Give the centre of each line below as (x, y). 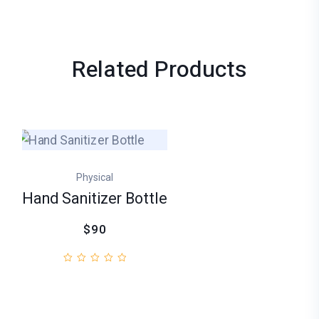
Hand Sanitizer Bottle (95, 199)
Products (201, 70)
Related (113, 70)
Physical (95, 177)
